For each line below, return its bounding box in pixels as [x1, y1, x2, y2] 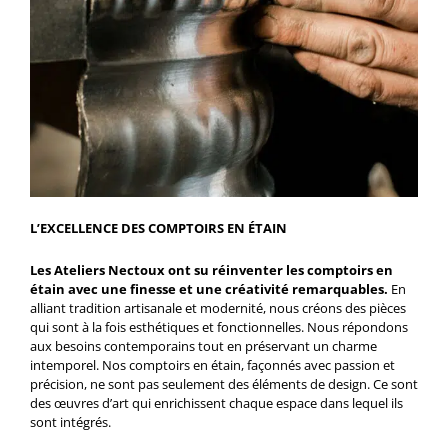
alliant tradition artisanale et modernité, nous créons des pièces [30, 299, 406, 318]
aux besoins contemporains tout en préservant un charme [30, 337, 377, 356]
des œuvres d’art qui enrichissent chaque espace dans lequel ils [30, 394, 403, 413]
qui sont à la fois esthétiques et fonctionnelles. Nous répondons [30, 318, 408, 337]
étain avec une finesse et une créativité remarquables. [30, 280, 388, 299]
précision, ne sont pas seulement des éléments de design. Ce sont [30, 375, 418, 394]
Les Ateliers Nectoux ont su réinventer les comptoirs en [30, 261, 393, 280]
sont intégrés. [30, 413, 111, 432]
